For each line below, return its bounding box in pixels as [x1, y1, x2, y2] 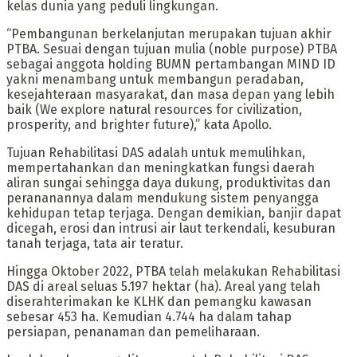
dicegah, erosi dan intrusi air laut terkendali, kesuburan [6, 220, 335, 236]
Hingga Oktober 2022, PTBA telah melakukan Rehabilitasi [6, 263, 340, 279]
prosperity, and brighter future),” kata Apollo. [6, 116, 272, 132]
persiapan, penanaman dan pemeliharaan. [6, 324, 260, 339]
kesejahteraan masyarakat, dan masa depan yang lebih [6, 86, 335, 102]
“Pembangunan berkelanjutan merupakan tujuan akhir [6, 25, 331, 41]
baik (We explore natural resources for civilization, [6, 101, 302, 117]
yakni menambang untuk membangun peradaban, [6, 71, 304, 87]
